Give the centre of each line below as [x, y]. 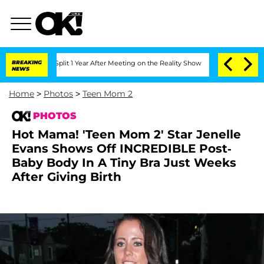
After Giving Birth [67, 177]
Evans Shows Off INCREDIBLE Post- [122, 148]
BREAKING [27, 62]
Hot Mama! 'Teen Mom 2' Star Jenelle [126, 134]
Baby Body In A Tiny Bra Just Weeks [124, 163]
